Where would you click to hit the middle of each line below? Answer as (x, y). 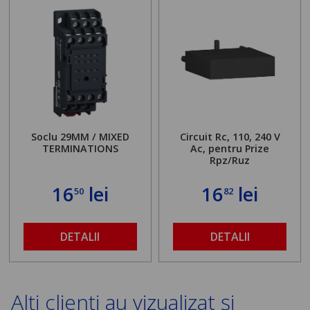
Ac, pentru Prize (230, 149)
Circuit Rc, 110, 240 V (230, 137)
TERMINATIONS (80, 149)
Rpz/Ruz (230, 161)
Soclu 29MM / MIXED (80, 137)
